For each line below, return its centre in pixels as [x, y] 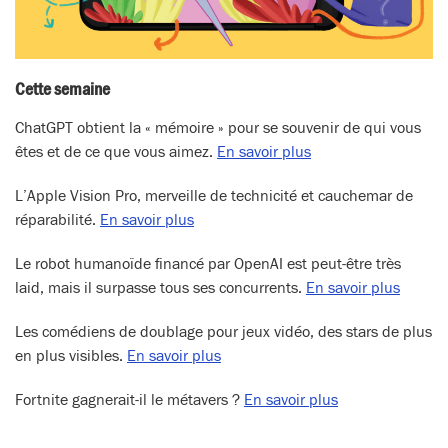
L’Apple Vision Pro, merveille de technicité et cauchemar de [214, 195]
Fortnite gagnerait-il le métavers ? [129, 399]
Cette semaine [62, 89]
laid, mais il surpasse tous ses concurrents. [160, 287]
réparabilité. [57, 219]
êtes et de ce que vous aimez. [116, 151]
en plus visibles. [71, 355]
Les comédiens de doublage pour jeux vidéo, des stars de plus [223, 331]
